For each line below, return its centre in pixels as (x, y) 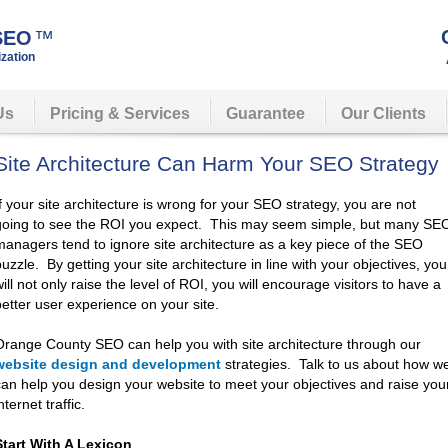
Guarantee (265, 113)
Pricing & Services (120, 113)
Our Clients (383, 113)
